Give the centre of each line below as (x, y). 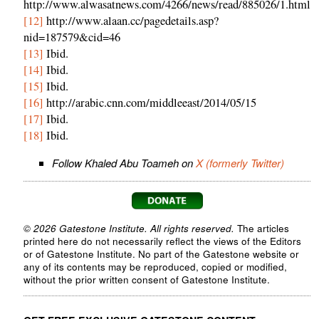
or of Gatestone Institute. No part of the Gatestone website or (161, 253)
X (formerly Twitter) (240, 162)
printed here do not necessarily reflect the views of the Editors (162, 241)
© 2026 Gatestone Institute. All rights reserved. (129, 228)
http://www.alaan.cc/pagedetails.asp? (131, 21)
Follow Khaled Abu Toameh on (124, 162)
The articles (262, 228)
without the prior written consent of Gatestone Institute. (147, 279)
